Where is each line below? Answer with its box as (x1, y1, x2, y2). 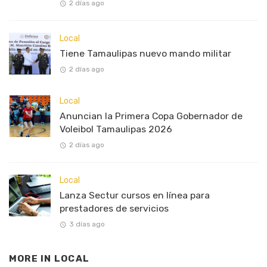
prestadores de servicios (60, 202, 169, 214)
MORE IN (9, 253, 54, 265)
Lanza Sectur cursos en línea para (60, 189, 210, 201)
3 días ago (69, 220, 105, 229)
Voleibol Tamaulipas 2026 (60, 123, 172, 135)
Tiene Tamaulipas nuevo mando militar (60, 47, 231, 59)
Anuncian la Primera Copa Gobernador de (60, 110, 243, 122)
